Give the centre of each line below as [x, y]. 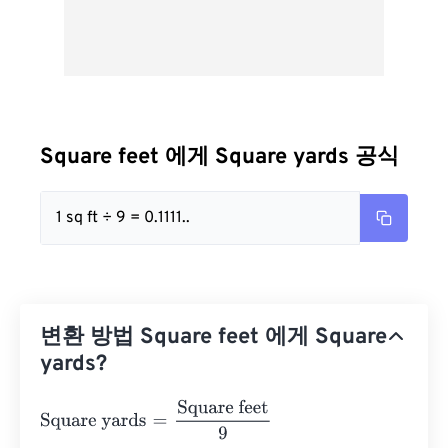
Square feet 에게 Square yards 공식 [219, 157]
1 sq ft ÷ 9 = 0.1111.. [123, 218]
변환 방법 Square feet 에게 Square [213, 337]
